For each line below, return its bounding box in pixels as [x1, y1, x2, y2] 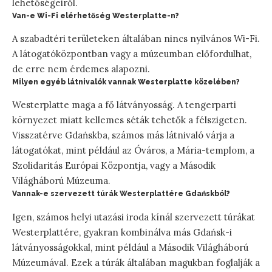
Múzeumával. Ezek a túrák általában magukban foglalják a [12, 256, 260, 268]
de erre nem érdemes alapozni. [12, 63, 150, 75]
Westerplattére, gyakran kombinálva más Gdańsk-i [12, 226, 232, 238]
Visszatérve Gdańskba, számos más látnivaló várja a [12, 129, 234, 141]
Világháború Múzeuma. [12, 175, 110, 187]
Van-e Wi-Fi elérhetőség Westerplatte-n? [12, 12, 179, 21]
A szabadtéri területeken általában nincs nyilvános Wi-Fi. [12, 33, 260, 45]
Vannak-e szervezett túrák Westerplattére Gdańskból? [12, 189, 230, 199]
